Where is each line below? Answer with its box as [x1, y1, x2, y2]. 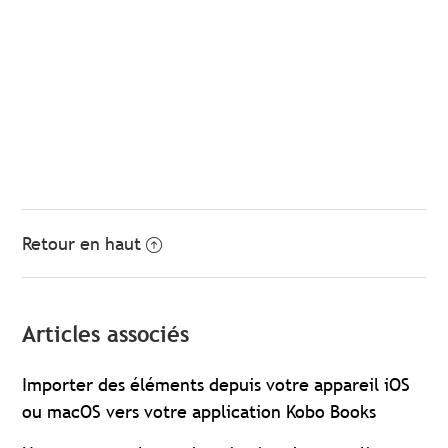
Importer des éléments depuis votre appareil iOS [22, 372, 411, 396]
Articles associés [22, 320, 190, 348]
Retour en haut [22, 231, 142, 255]
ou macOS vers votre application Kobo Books [22, 399, 377, 423]
